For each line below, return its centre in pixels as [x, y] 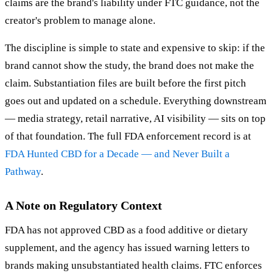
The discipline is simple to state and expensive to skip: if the [135, 48]
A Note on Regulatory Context [83, 206]
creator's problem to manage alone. [80, 21]
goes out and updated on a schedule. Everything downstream [136, 101]
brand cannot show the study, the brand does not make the [129, 66]
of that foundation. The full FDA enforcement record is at [128, 136]
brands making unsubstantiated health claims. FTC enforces [133, 266]
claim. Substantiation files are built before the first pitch [126, 83]
